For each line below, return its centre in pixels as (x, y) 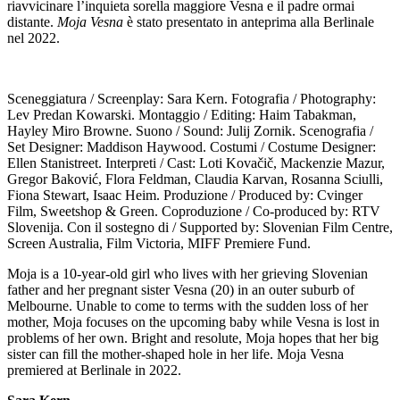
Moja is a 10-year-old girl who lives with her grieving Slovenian (187, 273)
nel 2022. (33, 37)
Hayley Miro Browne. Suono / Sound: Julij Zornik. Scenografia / (190, 130)
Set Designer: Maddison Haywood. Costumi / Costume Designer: (192, 146)
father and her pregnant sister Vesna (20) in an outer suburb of (181, 289)
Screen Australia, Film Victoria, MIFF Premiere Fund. (159, 243)
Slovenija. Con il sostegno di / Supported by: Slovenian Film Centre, (200, 227)
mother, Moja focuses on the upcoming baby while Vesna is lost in (193, 321)
